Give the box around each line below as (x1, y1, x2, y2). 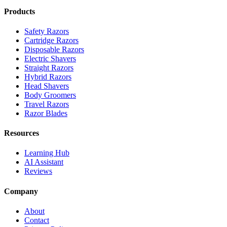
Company (4, 186, 38, 196)
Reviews (24, 167, 52, 176)
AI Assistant (24, 158, 63, 167)
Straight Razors (24, 63, 73, 72)
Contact (24, 215, 49, 224)
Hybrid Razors (24, 72, 71, 81)
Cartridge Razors (24, 35, 79, 45)
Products (4, 7, 35, 16)
